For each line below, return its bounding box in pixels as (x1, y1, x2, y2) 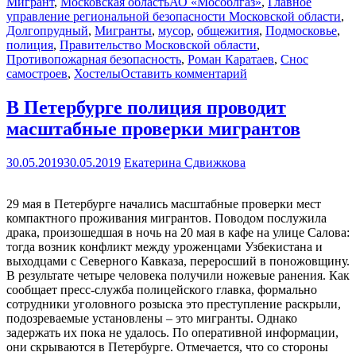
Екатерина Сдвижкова (124, 155, 246, 169)
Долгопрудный (6, 23, 88, 37)
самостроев (6, 66, 68, 80)
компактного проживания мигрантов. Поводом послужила (6, 211, 327, 225)
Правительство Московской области (60, 37, 257, 52)
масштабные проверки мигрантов (6, 118, 300, 139)
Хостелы (74, 66, 121, 80)
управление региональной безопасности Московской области (6, 9, 341, 23)
